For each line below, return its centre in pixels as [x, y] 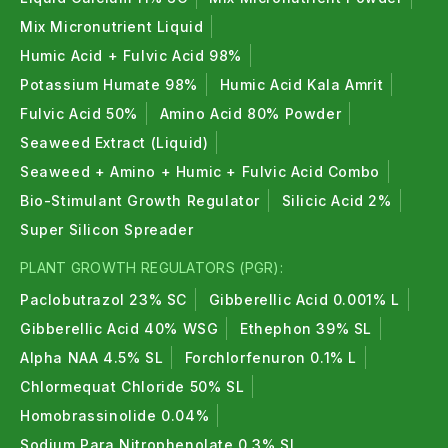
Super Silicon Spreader [107, 229]
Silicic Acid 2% [336, 200]
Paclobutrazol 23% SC [103, 299]
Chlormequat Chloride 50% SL [132, 386]
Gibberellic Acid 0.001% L [304, 299]
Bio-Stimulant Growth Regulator [140, 200]
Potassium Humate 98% [109, 84]
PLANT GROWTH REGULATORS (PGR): [151, 267]
